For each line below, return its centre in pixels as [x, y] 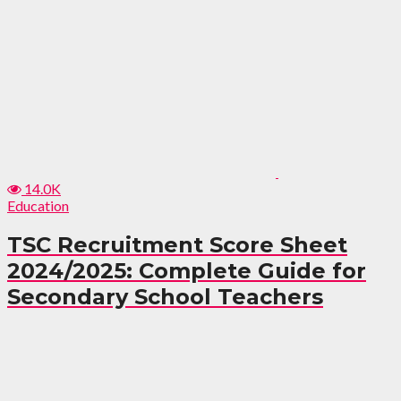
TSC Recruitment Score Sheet [177, 244]
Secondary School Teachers [165, 296]
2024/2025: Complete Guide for [187, 270]
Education [38, 205]
